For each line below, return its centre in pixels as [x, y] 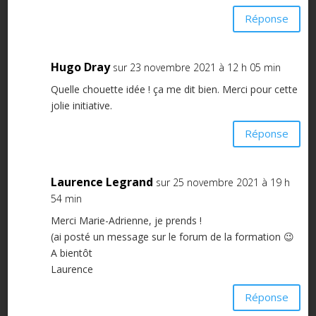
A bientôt [71, 253]
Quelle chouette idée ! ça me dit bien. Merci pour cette [174, 89]
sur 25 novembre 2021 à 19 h [223, 182]
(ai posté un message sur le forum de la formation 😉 [172, 236]
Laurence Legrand [102, 182]
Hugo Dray [80, 67]
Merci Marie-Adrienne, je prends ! [126, 220]
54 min [66, 198]
